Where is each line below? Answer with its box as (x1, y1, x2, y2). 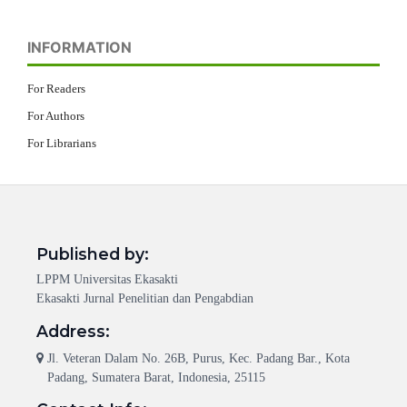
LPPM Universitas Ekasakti (35, 273, 178, 287)
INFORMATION (27, 38, 132, 57)
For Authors (27, 109, 84, 124)
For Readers (27, 82, 85, 96)
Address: (35, 322, 110, 342)
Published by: (35, 244, 149, 264)
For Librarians (27, 136, 96, 151)
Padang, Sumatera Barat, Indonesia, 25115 (46, 371, 265, 385)
